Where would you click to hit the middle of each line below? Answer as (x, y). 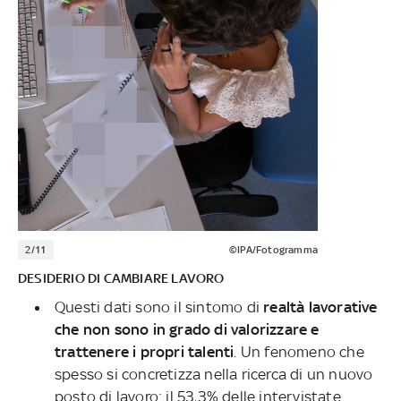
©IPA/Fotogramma (273, 250)
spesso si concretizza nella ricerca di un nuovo (213, 375)
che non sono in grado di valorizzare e (187, 330)
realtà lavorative (320, 307)
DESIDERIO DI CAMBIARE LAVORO (121, 278)
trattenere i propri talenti (144, 352)
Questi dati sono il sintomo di (159, 307)
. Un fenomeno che (299, 352)
